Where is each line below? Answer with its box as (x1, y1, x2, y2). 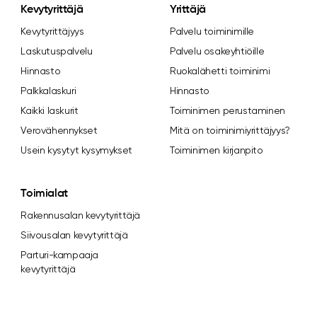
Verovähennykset (21, 125, 98, 136)
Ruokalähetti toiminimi (169, 65, 270, 76)
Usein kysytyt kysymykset (21, 144, 132, 156)
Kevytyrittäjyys (21, 25, 84, 37)
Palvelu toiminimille (169, 25, 254, 37)
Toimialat (21, 188, 68, 200)
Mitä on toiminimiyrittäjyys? (169, 125, 290, 136)
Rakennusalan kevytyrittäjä (21, 209, 140, 221)
